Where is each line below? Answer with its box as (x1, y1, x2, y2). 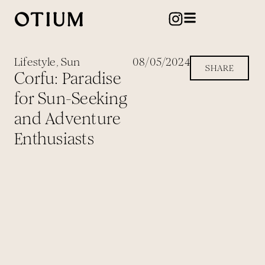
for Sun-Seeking (14, 89, 127, 109)
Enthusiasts (14, 129, 94, 149)
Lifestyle (14, 55, 56, 69)
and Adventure (14, 109, 121, 129)
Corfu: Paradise (14, 69, 121, 89)
